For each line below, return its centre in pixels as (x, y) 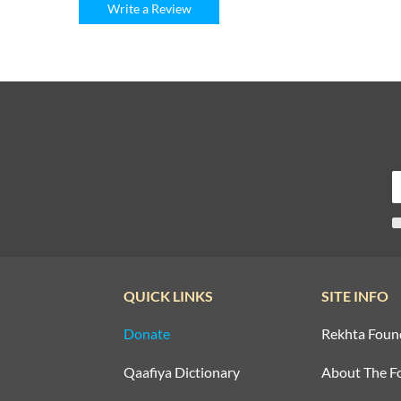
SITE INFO (354, 296)
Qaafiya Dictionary (182, 372)
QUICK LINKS (168, 296)
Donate (147, 334)
